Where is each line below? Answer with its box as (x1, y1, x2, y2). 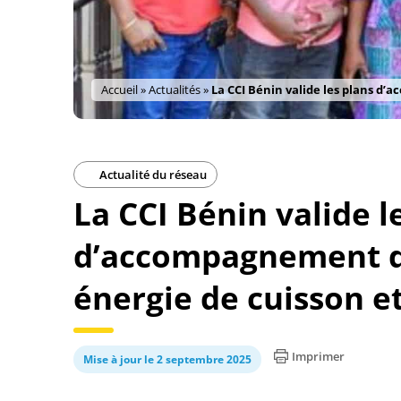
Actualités (149, 81, 200, 98)
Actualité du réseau (97, 166, 207, 183)
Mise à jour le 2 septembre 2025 (83, 352, 252, 367)
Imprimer (292, 348, 345, 364)
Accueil (101, 81, 138, 98)
